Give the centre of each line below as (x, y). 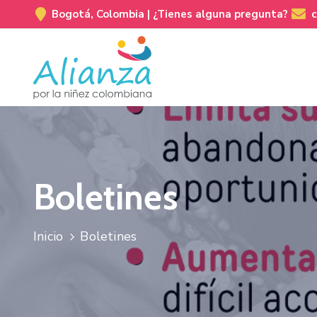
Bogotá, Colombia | (102, 14)
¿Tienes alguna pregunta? (220, 14)
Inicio (48, 236)
